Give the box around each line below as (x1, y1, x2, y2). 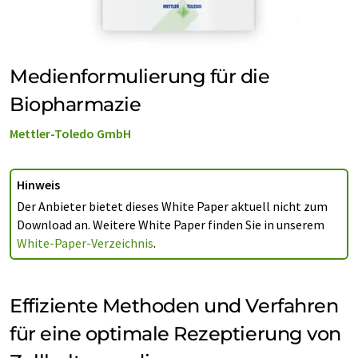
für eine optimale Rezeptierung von (10, 322, 341, 346)
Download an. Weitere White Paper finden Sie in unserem (17, 217, 324, 233)
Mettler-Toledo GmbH (10, 125, 131, 142)
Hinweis (17, 177, 60, 193)
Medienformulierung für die (10, 65, 270, 89)
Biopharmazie (10, 93, 141, 117)
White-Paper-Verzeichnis (17, 235, 153, 252)
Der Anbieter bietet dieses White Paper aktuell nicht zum (17, 198, 328, 215)
